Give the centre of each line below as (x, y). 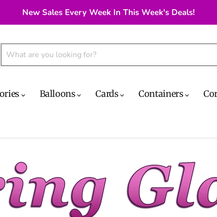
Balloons (58, 94)
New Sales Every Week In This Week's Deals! (108, 12)
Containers (162, 94)
